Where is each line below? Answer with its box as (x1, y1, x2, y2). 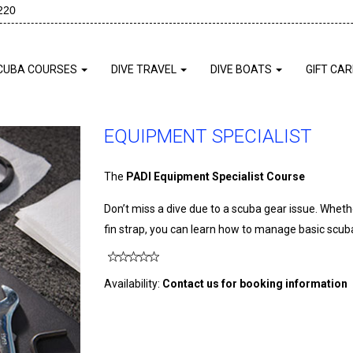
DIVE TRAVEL (111, 62, 179, 76)
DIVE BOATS (210, 62, 274, 76)
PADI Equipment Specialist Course (126, 170, 306, 183)
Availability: (104, 277, 163, 290)
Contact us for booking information (162, 277, 348, 290)
